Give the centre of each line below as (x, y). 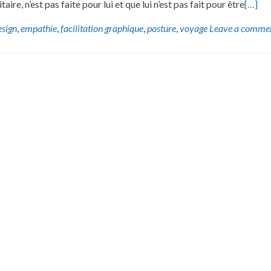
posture (162, 28)
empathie (39, 28)
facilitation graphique (102, 28)
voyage (194, 28)
